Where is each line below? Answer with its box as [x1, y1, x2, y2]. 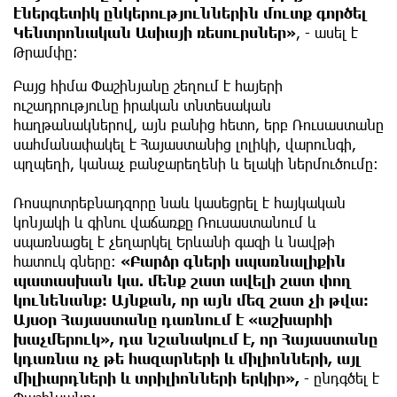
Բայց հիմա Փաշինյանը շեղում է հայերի [13, 77, 283, 95]
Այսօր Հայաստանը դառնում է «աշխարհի [13, 311, 332, 329]
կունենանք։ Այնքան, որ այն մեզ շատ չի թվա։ [13, 292, 369, 309]
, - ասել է [296, 24, 358, 42]
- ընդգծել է [300, 370, 379, 387]
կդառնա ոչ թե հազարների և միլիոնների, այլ [13, 350, 361, 368]
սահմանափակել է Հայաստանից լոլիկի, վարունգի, [13, 136, 356, 153]
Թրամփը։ [13, 43, 78, 61]
